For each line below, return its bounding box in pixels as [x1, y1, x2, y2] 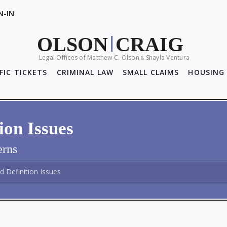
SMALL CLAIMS [123, 67, 179, 77]
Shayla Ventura [144, 53, 190, 62]
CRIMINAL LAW [56, 67, 113, 77]
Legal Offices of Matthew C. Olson [39, 53, 141, 62]
